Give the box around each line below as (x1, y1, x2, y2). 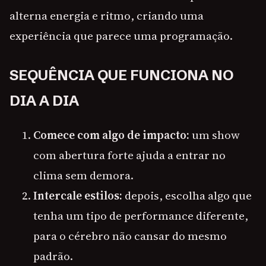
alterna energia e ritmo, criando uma (9, 8, 204, 24)
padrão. (33, 248, 73, 264)
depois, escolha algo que (122, 188, 252, 204)
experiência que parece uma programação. (9, 28, 233, 44)
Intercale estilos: (33, 188, 122, 204)
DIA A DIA (9, 92, 79, 110)
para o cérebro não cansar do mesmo (33, 228, 227, 244)
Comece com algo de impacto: (33, 127, 189, 143)
